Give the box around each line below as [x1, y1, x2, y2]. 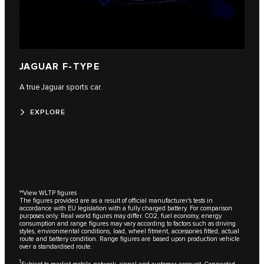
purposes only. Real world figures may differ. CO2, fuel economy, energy [19, 212, 222, 220]
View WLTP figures [23, 189, 77, 197]
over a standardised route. [19, 242, 93, 250]
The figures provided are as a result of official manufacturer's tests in [19, 196, 213, 204]
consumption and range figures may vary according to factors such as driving [19, 219, 236, 227]
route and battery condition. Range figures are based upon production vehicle [19, 235, 240, 243]
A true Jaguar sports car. [19, 82, 102, 92]
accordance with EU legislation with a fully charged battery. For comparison [19, 204, 232, 212]
